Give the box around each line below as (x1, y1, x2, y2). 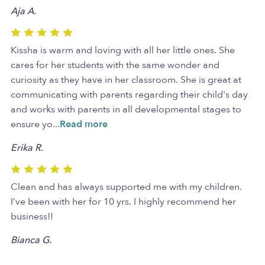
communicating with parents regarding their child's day (11, 88, 248, 101)
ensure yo (11, 117, 53, 131)
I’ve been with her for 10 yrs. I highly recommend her (11, 195, 236, 208)
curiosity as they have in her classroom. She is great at (11, 73, 241, 86)
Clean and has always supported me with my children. (11, 180, 242, 193)
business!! (11, 209, 53, 223)
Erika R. (11, 141, 43, 154)
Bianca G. (11, 233, 51, 247)
